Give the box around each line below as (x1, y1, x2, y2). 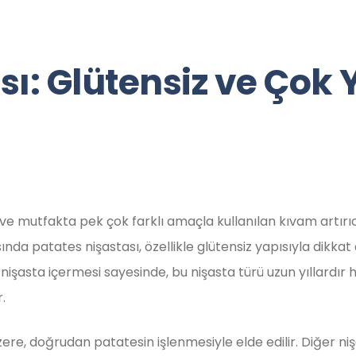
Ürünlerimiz (253, 39, 327, 56)
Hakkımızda (145, 39, 222, 56)
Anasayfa (50, 39, 114, 56)
